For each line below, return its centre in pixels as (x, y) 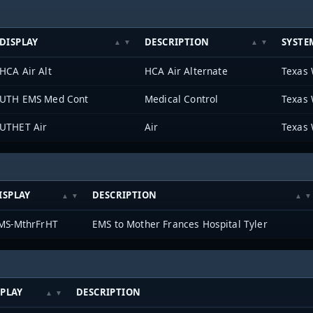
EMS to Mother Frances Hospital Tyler (180, 224)
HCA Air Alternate (186, 71)
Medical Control (182, 99)
